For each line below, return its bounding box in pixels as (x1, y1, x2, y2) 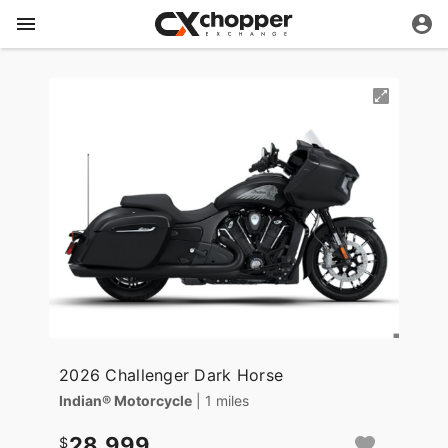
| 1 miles (196, 392, 249, 410)
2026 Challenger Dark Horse (59, 365, 284, 386)
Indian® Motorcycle (59, 392, 192, 410)
